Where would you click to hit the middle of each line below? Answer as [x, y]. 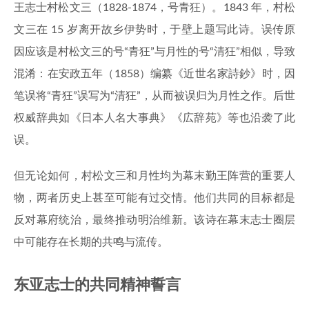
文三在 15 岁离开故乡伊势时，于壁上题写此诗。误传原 [154, 30]
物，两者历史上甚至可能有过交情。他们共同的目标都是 [154, 198]
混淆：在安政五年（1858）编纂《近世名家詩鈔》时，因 [154, 74]
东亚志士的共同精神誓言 [97, 285]
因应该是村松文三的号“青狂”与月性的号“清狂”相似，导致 [154, 52]
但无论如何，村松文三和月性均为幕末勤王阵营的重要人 [154, 176]
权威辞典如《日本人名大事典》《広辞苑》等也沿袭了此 [154, 118]
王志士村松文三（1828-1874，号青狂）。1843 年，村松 [154, 8]
